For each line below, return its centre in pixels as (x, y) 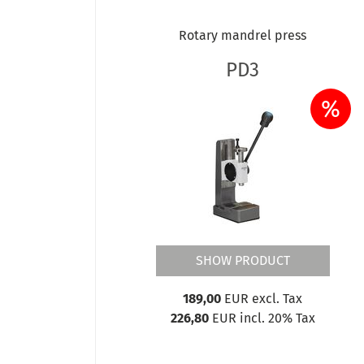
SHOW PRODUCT (243, 260)
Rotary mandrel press (243, 35)
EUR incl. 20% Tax (262, 318)
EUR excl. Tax (262, 298)
